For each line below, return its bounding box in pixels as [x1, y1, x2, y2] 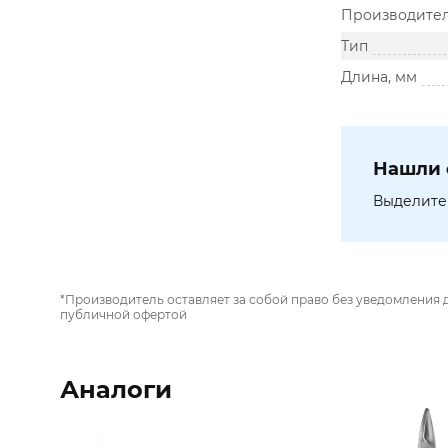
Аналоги [60, 375, 172, 404]
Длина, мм [341, 68, 417, 86]
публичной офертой [60, 307, 187, 322]
